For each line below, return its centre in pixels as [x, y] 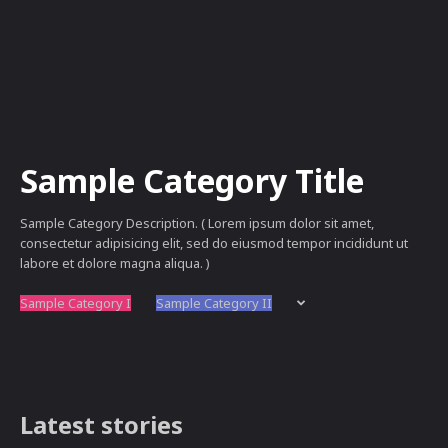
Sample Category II [214, 303]
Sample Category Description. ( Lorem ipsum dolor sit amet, [197, 223]
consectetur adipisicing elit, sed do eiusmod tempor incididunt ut [214, 243]
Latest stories [101, 424]
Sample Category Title [192, 180]
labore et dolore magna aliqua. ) [115, 263]
